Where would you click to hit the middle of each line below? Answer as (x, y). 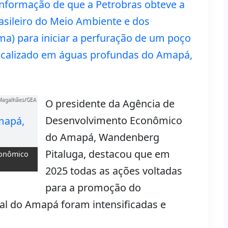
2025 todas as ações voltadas (114, 171)
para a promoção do (93, 188)
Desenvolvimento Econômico (114, 120)
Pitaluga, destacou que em (108, 154)
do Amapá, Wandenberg (102, 137)
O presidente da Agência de (110, 104)
